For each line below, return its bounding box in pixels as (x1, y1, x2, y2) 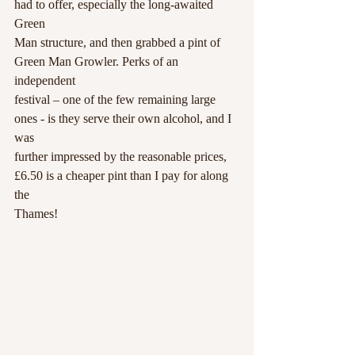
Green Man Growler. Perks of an (14, 55, 181, 68)
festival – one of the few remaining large (14, 93, 219, 106)
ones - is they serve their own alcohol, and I (14, 112, 235, 125)
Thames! (14, 207, 58, 220)
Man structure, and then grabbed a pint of (14, 36, 223, 49)
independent (14, 74, 75, 87)
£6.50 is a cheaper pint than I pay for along (14, 169, 231, 182)
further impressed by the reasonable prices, (14, 150, 230, 163)
